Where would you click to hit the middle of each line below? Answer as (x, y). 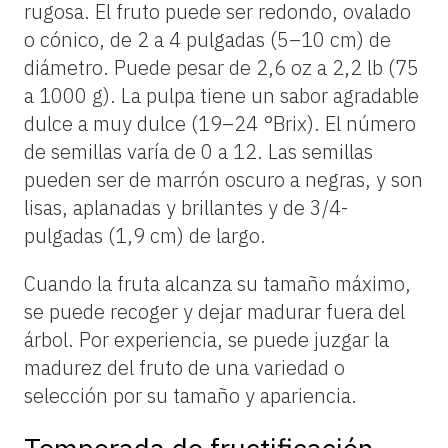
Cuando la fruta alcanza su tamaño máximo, (217, 283)
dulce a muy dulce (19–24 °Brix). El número (220, 123)
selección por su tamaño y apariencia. (190, 395)
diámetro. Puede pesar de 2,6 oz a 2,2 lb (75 (221, 67)
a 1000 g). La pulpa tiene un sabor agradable (221, 95)
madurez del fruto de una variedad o (184, 367)
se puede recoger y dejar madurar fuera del (214, 311)
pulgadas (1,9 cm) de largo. (145, 235)
